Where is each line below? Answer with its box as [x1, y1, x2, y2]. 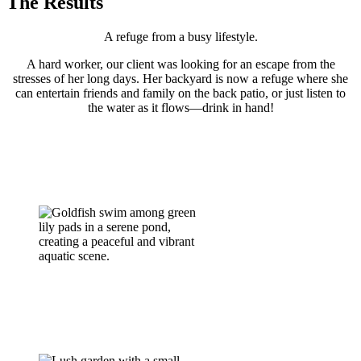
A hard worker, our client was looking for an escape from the [26, 57, 335, 71]
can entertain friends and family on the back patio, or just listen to [15, 86, 346, 100]
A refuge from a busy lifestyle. [103, 30, 258, 44]
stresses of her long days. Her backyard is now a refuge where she [13, 72, 348, 85]
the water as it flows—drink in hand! [87, 101, 274, 114]
